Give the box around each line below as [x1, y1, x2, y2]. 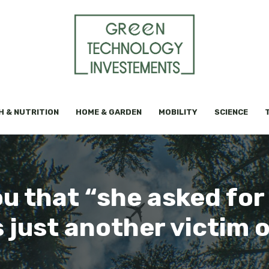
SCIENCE [214, 107, 248, 117]
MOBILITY [159, 107, 198, 117]
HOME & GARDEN [76, 107, 142, 117]
